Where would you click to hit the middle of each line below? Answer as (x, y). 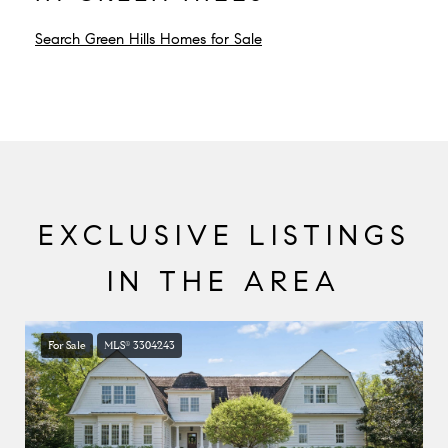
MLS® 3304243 (139, 344)
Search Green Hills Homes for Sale (148, 38)
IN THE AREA (224, 281)
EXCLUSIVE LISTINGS (224, 235)
